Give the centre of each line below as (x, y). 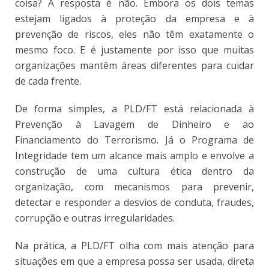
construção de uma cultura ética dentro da (134, 171)
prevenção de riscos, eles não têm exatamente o (134, 35)
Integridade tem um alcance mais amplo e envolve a (134, 156)
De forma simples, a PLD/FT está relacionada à (134, 109)
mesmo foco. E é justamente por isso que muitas (134, 50)
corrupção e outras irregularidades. (95, 218)
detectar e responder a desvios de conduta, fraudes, (134, 203)
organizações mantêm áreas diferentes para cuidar (134, 66)
